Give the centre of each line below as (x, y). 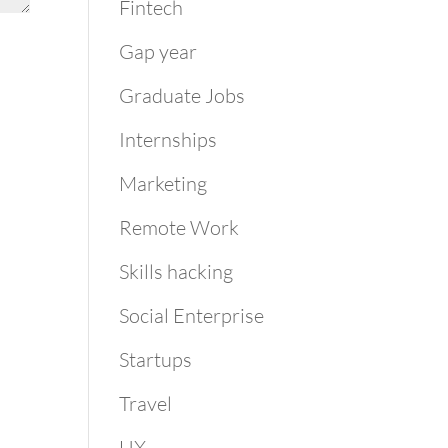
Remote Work (179, 227)
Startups (156, 359)
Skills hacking (176, 271)
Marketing (163, 183)
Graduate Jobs (182, 95)
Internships (168, 139)
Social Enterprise (192, 315)
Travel (146, 403)
